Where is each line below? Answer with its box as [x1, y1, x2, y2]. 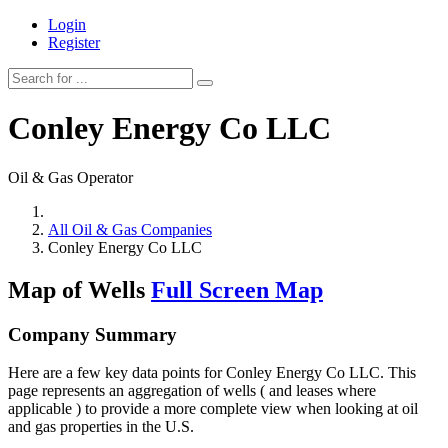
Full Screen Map [151, 276, 323, 303]
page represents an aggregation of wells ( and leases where [8, 382, 376, 400]
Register [48, 34, 100, 51]
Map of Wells [8, 276, 151, 303]
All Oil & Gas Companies [48, 220, 212, 238]
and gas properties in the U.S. [8, 418, 194, 436]
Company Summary [8, 323, 177, 345]
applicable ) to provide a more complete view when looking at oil [8, 400, 418, 418]
